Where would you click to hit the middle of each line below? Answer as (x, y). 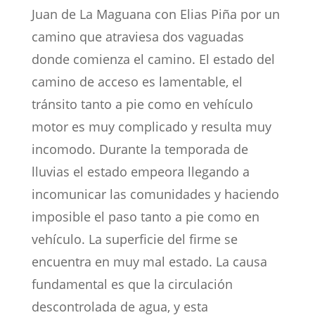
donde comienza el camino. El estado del (153, 59)
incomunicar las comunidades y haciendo (155, 194)
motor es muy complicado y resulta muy (151, 127)
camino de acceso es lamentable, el (137, 82)
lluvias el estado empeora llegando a (140, 172)
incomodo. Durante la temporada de (140, 149)
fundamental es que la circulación (132, 284)
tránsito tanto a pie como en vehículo (142, 104)
